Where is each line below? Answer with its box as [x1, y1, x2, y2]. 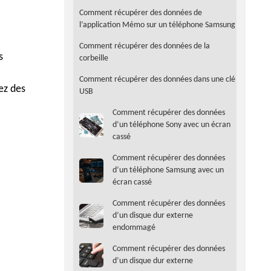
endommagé [113, 223, 155, 233]
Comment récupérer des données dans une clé [79, 75, 235, 85]
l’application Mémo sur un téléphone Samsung [79, 21, 235, 30]
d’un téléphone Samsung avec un [113, 166, 224, 175]
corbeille [79, 54, 108, 64]
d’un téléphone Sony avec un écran [113, 120, 230, 130]
